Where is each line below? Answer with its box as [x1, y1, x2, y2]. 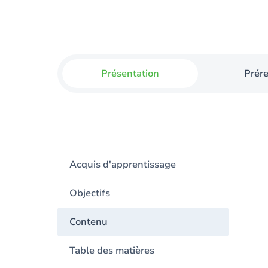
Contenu [69, 215, 108, 229]
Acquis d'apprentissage [69, 158, 176, 171]
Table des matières [69, 244, 154, 257]
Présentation [101, 67, 160, 80]
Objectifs [69, 187, 110, 200]
